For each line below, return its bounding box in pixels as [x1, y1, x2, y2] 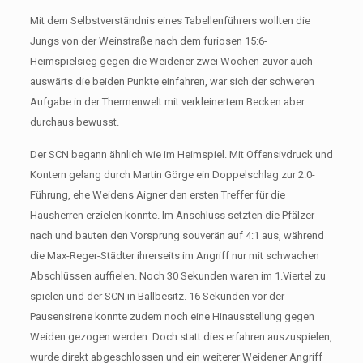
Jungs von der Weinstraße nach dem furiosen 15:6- [29, 34, 267, 47]
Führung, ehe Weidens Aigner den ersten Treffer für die [29, 188, 285, 201]
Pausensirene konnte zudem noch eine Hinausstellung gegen [29, 310, 314, 322]
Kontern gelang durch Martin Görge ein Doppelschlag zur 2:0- [29, 168, 315, 181]
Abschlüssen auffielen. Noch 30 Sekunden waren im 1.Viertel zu [29, 269, 326, 282]
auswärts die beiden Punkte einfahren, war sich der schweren [29, 75, 314, 88]
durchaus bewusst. [29, 115, 119, 128]
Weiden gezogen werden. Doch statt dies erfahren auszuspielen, [29, 330, 332, 343]
